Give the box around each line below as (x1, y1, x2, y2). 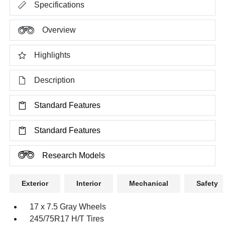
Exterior (22, 179, 49, 187)
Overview (42, 26, 76, 34)
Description (34, 76, 75, 84)
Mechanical (129, 179, 169, 187)
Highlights (34, 51, 71, 59)
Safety (196, 179, 218, 187)
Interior (76, 179, 101, 187)
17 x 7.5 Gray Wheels (30, 202, 106, 211)
